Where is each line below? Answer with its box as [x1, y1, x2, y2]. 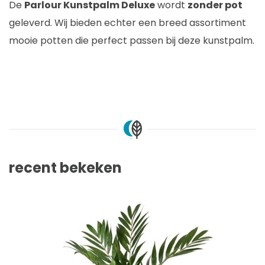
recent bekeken [9, 157, 122, 177]
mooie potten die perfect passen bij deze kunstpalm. [9, 33, 254, 47]
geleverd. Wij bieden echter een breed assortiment [9, 15, 246, 30]
